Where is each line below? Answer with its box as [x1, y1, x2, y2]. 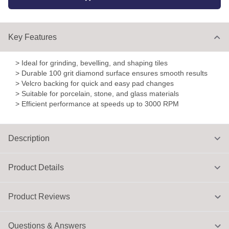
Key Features [8, 33, 57, 41]
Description [8, 134, 50, 143]
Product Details [8, 163, 64, 172]
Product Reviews [8, 192, 70, 201]
